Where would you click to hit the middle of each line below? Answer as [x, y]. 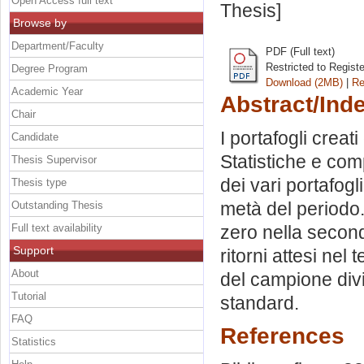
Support [33, 250]
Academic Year [47, 91]
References [282, 336]
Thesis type [39, 182]
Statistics [34, 341]
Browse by [40, 22]
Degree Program [50, 68]
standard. [260, 303]
